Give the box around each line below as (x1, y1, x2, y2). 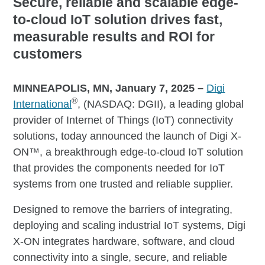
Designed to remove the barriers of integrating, (13, 203, 233, 215)
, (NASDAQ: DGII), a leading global (77, 98, 244, 110)
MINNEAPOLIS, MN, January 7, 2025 (13, 82, 195, 94)
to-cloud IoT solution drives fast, (13, 11, 223, 27)
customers (13, 46, 83, 62)
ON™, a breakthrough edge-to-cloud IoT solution (13, 146, 244, 158)
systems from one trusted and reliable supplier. (13, 177, 234, 190)
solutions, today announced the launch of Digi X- (13, 130, 242, 142)
